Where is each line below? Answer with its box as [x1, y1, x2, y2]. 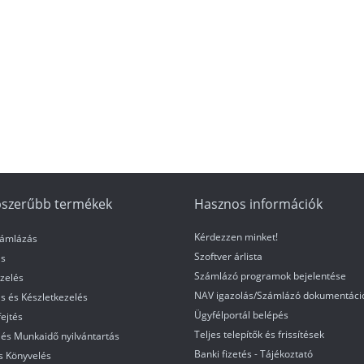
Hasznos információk [194, 194, 323, 213]
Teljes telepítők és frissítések [194, 327, 324, 341]
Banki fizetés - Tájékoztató [194, 346, 313, 361]
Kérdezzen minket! [194, 229, 278, 244]
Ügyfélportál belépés [194, 307, 288, 322]
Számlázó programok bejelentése [194, 268, 346, 283]
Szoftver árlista [194, 249, 262, 263]
